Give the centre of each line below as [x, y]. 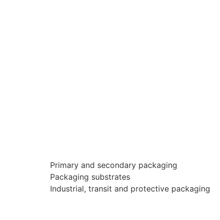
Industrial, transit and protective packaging [130, 189]
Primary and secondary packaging [114, 165]
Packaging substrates [90, 177]
